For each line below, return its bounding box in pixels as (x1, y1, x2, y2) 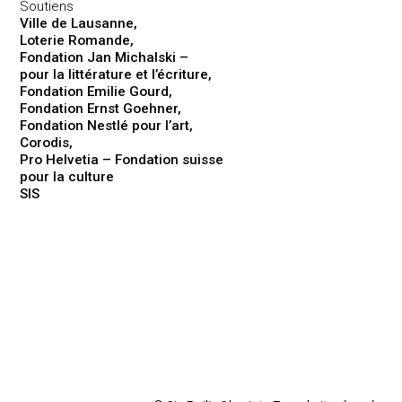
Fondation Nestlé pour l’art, (20, 117, 194, 134)
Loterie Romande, (20, 31, 135, 48)
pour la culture (20, 168, 115, 185)
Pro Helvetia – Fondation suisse (20, 151, 224, 168)
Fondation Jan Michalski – (20, 48, 189, 66)
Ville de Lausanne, (20, 14, 138, 31)
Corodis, (20, 134, 74, 151)
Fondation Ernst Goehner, (20, 100, 182, 117)
